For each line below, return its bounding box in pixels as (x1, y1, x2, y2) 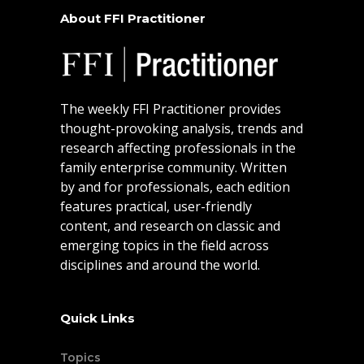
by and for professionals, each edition (60, 178, 290, 197)
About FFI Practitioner (60, 11, 206, 27)
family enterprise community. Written (60, 158, 287, 177)
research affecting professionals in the (60, 139, 296, 158)
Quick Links (60, 310, 135, 327)
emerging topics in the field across (60, 236, 269, 255)
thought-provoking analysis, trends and (60, 119, 303, 138)
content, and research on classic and (60, 217, 280, 236)
